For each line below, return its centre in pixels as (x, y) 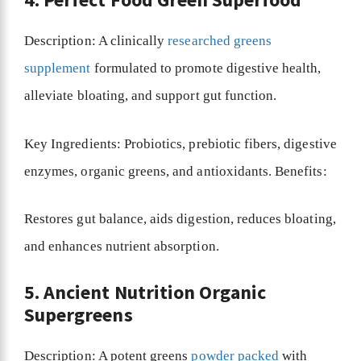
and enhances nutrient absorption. (123, 247)
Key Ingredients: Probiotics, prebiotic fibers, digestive (180, 143)
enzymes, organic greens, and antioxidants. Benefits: (177, 171)
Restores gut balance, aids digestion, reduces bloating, (180, 219)
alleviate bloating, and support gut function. (152, 96)
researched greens (220, 41)
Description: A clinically (96, 41)
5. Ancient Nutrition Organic (145, 292)
